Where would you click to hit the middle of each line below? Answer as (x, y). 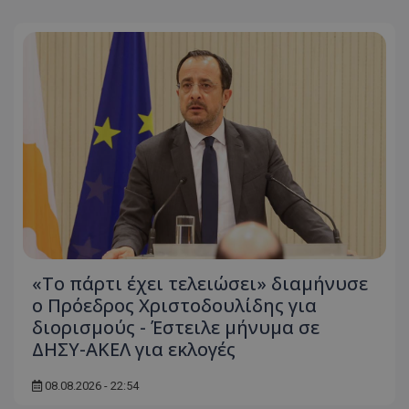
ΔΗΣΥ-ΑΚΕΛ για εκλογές (134, 349)
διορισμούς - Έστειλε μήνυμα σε (176, 327)
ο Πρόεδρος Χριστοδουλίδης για (174, 305)
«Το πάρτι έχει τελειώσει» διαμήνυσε (200, 283)
